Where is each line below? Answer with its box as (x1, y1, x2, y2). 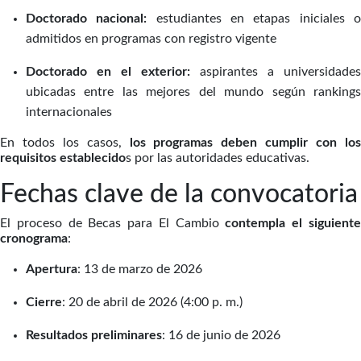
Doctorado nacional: (26, 12, 156, 25)
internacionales (26, 106, 112, 118)
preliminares (91, 329, 162, 342)
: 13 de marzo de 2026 (77, 263, 202, 276)
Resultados (26, 329, 88, 342)
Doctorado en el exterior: (26, 65, 200, 78)
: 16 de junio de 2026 (162, 329, 280, 342)
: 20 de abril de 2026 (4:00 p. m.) (62, 296, 243, 309)
